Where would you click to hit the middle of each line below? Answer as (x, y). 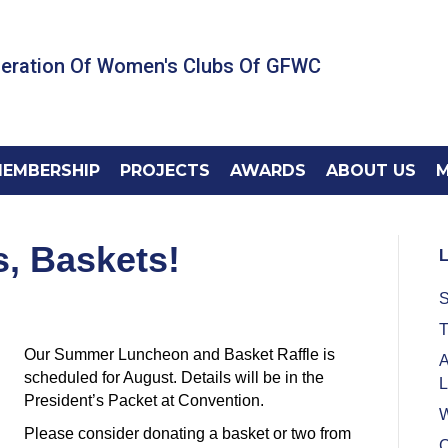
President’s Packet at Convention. (144, 400)
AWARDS (267, 170)
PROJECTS (164, 170)
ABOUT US (370, 170)
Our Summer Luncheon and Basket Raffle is (179, 354)
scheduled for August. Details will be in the (174, 377)
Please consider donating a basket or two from (187, 433)
